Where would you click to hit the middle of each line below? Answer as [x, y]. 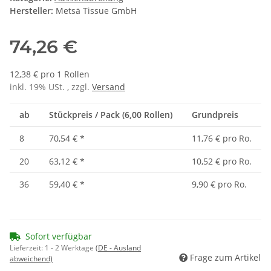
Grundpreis [215, 115]
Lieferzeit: [27, 248]
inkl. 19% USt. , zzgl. [51, 87]
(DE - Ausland [118, 248]
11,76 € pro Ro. [222, 139]
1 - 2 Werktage [70, 248]
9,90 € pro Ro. [219, 184]
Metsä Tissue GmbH [96, 11]
